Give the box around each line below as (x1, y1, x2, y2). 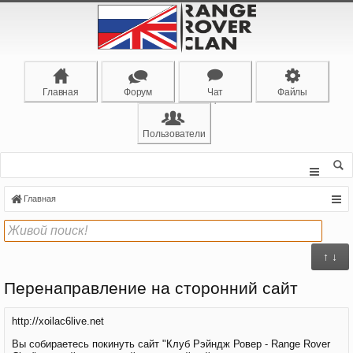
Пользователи (143, 128, 206, 139)
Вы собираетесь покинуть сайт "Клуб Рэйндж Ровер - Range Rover (12, 338, 330, 350)
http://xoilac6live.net (12, 315, 104, 327)
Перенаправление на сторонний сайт (4, 279, 298, 298)
